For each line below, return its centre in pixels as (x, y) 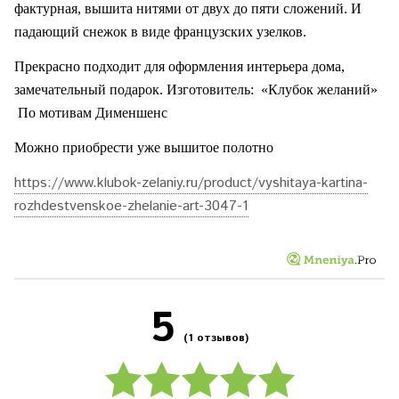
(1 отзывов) (216, 338)
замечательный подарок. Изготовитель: (134, 90)
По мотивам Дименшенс (93, 113)
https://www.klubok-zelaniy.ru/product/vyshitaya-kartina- (191, 183)
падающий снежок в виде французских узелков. (160, 32)
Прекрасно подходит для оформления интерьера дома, (179, 66)
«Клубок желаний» (319, 90)
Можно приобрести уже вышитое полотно (144, 147)
